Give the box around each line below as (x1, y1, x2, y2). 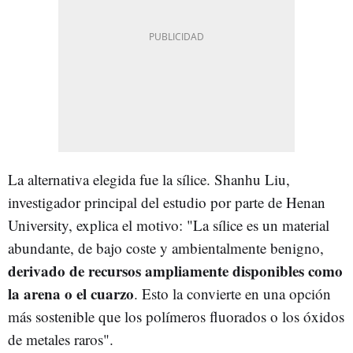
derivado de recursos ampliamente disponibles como (8, 259, 343, 281)
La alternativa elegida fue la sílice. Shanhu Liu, (8, 169, 290, 189)
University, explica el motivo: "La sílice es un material (8, 214, 329, 235)
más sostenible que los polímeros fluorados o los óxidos (8, 306, 344, 326)
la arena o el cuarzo (8, 282, 134, 304)
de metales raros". (8, 329, 113, 349)
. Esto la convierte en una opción (134, 283, 331, 303)
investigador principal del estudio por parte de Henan (8, 191, 325, 212)
